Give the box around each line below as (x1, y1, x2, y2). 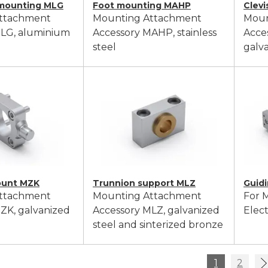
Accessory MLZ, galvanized (93, 205, 220, 216)
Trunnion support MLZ (93, 178, 196, 188)
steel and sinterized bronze (93, 219, 223, 230)
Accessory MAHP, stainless (93, 27, 217, 38)
